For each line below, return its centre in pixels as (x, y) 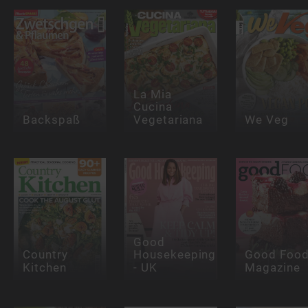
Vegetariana (168, 119)
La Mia (153, 94)
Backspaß (51, 119)
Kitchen (44, 267)
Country (45, 255)
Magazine (272, 267)
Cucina (153, 107)
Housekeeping (175, 255)
